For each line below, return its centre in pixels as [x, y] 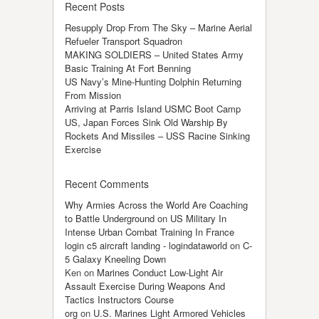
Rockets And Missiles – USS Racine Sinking [157, 135]
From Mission [93, 95]
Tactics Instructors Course [119, 299]
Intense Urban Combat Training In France [150, 231]
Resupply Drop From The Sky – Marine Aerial [158, 27]
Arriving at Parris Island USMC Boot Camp [153, 108]
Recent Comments [107, 183]
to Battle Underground [110, 218]
